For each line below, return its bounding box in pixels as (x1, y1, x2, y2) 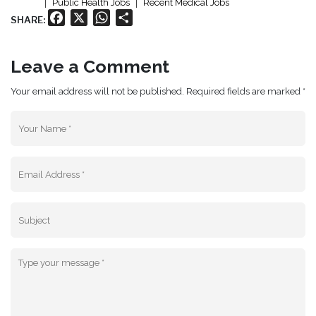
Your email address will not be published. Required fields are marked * (11, 86, 305, 97)
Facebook (65, 11, 117, 25)
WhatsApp (110, 11, 166, 25)
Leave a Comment (11, 56, 169, 78)
